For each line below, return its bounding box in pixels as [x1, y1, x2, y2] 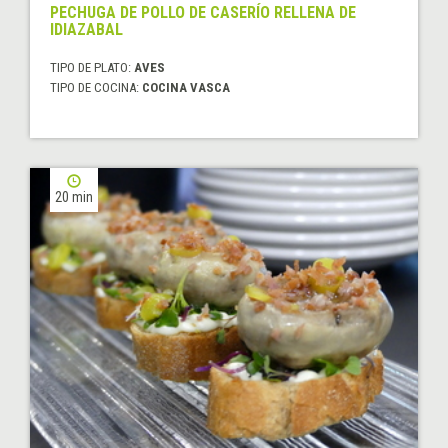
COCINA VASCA [142, 79, 230, 95]
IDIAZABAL [50, 19, 123, 39]
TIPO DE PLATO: [50, 59, 134, 75]
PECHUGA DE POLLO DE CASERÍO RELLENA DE [50, 2, 356, 22]
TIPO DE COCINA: [50, 79, 142, 95]
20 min [55, 188, 93, 205]
